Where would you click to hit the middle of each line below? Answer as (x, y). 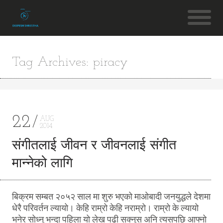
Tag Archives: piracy (70, 62)
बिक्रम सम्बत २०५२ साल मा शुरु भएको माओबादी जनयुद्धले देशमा (111, 197)
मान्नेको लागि (42, 164)
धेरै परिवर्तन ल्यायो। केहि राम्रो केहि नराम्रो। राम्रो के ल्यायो (105, 208)
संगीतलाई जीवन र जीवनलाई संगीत (94, 146)
